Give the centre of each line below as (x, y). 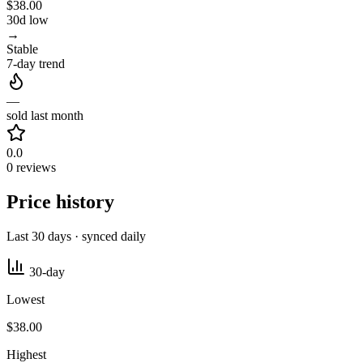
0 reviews (31, 168)
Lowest (26, 300)
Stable (22, 49)
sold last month (45, 116)
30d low (28, 20)
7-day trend (36, 64)
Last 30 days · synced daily (76, 237)
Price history (60, 202)
